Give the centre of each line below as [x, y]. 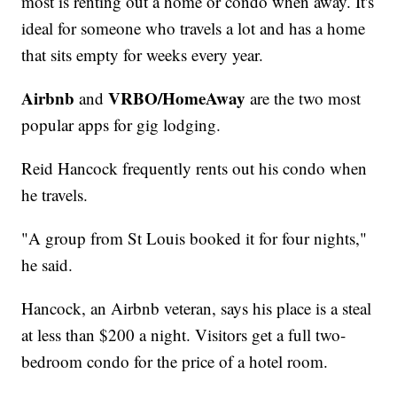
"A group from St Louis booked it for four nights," [195, 238]
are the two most [304, 98]
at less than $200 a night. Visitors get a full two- [184, 335]
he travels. [55, 195]
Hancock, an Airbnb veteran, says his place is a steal [197, 308]
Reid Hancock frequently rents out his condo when [195, 168]
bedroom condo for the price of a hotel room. [175, 362]
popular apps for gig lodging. [121, 125]
